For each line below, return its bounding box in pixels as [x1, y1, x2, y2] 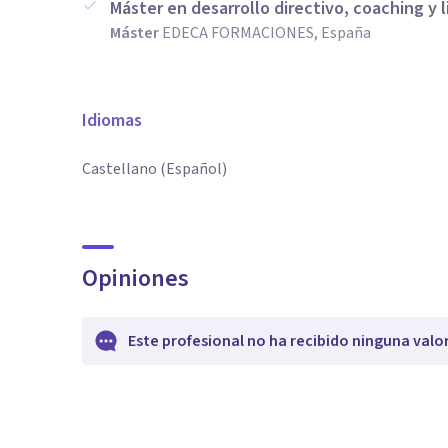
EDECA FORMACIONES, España [162, 22, 371, 44]
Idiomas [82, 108, 142, 133]
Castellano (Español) [82, 158, 227, 180]
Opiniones [82, 261, 189, 296]
